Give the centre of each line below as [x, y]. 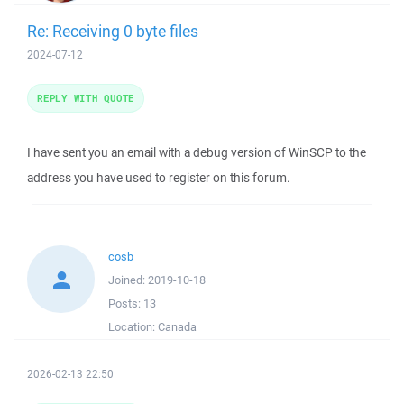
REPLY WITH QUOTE [86, 98]
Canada [177, 327]
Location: [133, 327]
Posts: [126, 303]
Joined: [128, 280]
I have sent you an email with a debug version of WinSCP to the [197, 152]
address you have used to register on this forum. [159, 178]
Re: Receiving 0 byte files [113, 31]
